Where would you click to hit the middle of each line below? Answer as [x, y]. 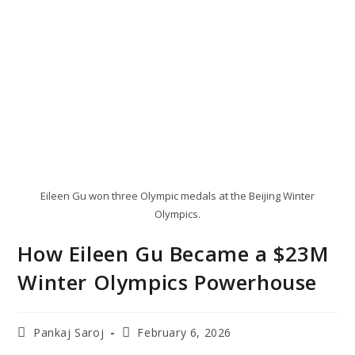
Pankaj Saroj [69, 332]
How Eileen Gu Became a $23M [174, 253]
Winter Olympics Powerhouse [168, 282]
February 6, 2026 [185, 332]
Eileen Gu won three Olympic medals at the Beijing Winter [177, 195]
